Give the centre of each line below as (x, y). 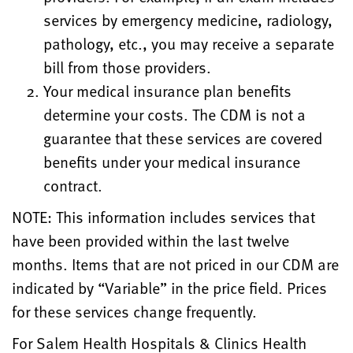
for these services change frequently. (134, 312)
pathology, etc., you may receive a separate (189, 44)
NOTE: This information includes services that (163, 217)
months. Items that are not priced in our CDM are (175, 264)
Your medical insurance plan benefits (167, 91)
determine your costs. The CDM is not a (175, 115)
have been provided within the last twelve (150, 241)
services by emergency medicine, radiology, (188, 20)
